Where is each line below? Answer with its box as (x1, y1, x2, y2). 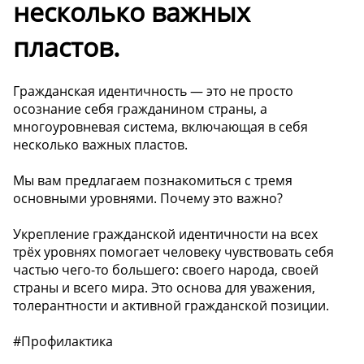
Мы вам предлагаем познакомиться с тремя (13, 171, 292, 189)
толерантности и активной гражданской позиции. (13, 296, 329, 314)
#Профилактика (13, 331, 113, 350)
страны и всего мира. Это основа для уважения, (13, 278, 315, 297)
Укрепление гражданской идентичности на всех (13, 224, 318, 243)
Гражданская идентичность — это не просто (13, 81, 293, 100)
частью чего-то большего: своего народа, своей (13, 260, 318, 279)
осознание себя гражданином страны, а (13, 99, 267, 118)
